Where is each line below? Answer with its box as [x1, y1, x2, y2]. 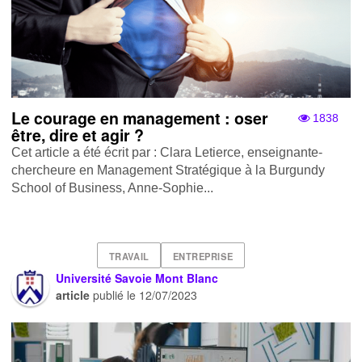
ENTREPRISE [172, 250, 234, 263]
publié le [90, 287, 140, 304]
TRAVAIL [108, 250, 149, 263]
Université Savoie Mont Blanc [56, 270, 219, 287]
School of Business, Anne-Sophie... [11, 181, 214, 196]
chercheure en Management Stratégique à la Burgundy [11, 163, 326, 178]
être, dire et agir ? [11, 124, 145, 147]
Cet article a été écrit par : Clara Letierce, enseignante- [11, 145, 323, 160]
